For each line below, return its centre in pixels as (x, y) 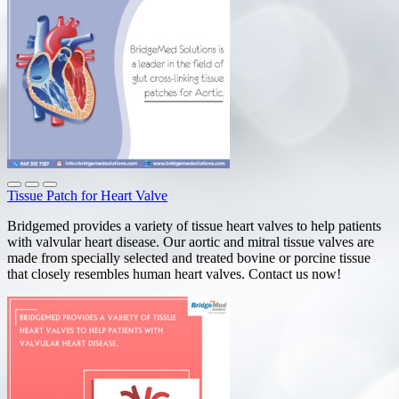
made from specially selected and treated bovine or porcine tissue (189, 257)
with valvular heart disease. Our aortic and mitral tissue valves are (191, 241)
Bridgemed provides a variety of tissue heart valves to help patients (194, 225)
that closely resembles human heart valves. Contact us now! (185, 273)
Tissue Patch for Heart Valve (87, 195)
